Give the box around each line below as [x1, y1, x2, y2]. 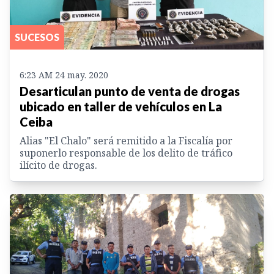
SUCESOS [15, 31, 59, 43]
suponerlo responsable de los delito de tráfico [20, 146, 232, 160]
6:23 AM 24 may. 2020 [20, 68, 108, 81]
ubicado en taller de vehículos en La [20, 98, 222, 114]
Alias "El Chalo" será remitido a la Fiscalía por [20, 133, 232, 147]
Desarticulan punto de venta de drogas [20, 83, 240, 98]
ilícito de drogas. [20, 158, 97, 172]
